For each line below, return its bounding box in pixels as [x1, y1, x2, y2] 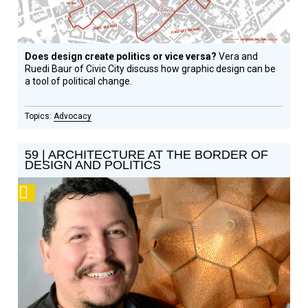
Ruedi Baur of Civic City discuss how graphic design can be [25, 63, 276, 74]
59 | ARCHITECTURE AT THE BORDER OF [25, 148, 269, 162]
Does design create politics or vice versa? [25, 51, 219, 62]
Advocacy [54, 111, 92, 121]
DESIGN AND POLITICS [25, 158, 162, 172]
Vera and [219, 51, 258, 62]
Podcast [35, 188, 68, 197]
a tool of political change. [25, 76, 133, 87]
